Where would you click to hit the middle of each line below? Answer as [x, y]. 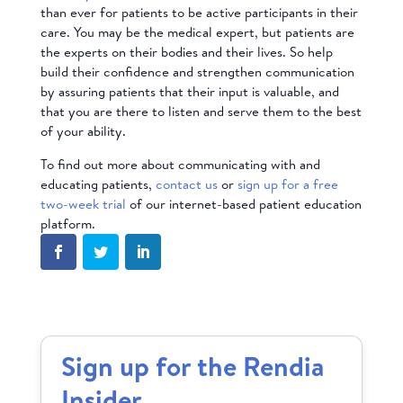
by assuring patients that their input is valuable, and [189, 91]
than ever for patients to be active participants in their [199, 12]
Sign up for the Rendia [193, 366]
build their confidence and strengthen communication [197, 71]
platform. [67, 223]
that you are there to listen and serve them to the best [201, 111]
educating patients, [98, 184]
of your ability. [83, 130]
